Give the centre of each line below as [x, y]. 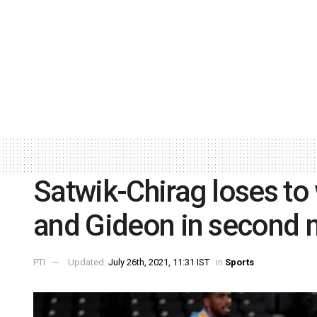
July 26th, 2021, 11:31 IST [159, 263]
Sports [240, 263]
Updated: [88, 263]
